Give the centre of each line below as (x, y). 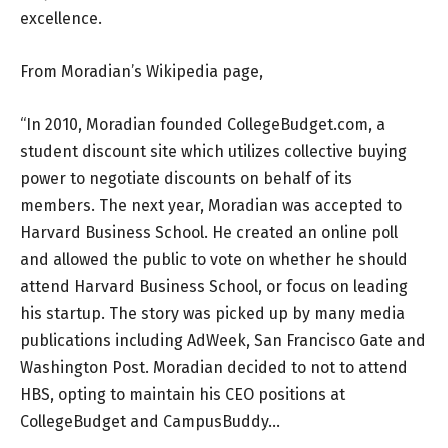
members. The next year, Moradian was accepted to (211, 205)
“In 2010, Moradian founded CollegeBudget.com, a (202, 124)
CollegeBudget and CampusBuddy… (152, 421)
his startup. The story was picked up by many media (212, 313)
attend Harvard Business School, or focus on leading (214, 286)
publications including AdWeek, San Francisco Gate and (223, 340)
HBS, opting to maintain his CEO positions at (182, 394)
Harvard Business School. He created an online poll (209, 232)
